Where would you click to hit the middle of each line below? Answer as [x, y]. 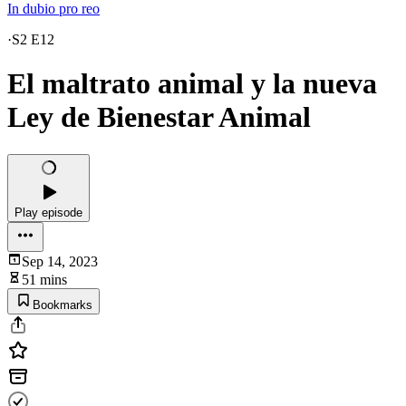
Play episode [48, 212]
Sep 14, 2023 [60, 261]
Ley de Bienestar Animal [159, 117]
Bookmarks [63, 304]
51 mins [44, 279]
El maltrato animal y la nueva [192, 84]
